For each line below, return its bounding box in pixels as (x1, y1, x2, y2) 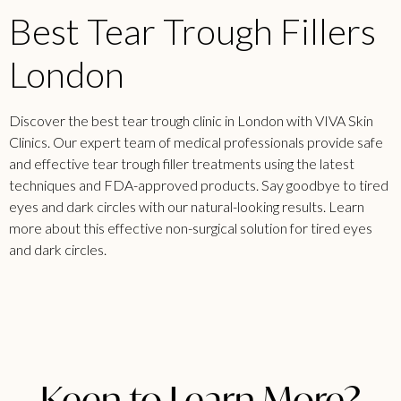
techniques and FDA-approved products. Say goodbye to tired (9, 176, 388, 194)
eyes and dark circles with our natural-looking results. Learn (9, 198, 364, 216)
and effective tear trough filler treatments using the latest (9, 155, 354, 173)
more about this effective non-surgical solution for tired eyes (9, 219, 372, 237)
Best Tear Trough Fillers (9, 10, 376, 54)
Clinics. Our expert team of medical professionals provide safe (9, 133, 383, 151)
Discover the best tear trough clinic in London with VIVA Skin (9, 112, 373, 130)
